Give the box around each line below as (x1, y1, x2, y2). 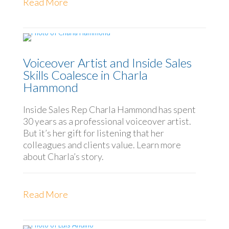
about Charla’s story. (22, 151, 104, 163)
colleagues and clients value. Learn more (22, 139, 181, 151)
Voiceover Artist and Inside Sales (22, 55, 192, 71)
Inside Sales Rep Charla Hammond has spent (22, 104, 196, 116)
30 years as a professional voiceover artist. (22, 116, 191, 127)
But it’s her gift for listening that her (22, 127, 164, 139)
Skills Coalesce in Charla (22, 67, 148, 83)
